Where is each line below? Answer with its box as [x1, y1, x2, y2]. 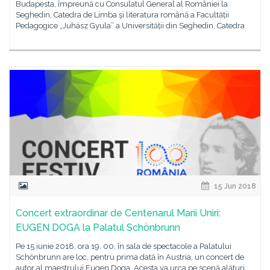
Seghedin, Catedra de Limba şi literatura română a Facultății [16, 10, 229, 19]
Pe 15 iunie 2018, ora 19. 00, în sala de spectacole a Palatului [16, 242, 231, 251]
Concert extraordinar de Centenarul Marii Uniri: [16, 207, 221, 219]
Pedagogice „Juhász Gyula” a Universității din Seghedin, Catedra [16, 21, 245, 30]
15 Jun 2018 [212, 182, 256, 190]
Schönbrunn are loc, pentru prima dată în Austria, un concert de [16, 253, 244, 262]
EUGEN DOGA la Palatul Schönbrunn [16, 222, 180, 233]
